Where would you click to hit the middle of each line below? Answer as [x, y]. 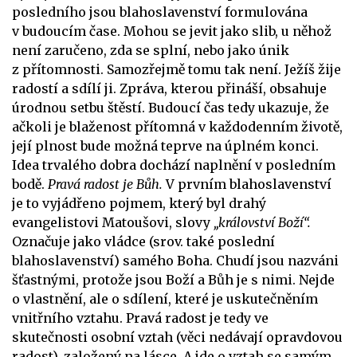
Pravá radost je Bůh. [107, 184]
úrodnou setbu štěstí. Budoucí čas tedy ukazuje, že [171, 107]
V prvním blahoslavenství [249, 184]
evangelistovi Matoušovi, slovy [113, 222]
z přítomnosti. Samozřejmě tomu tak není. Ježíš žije [177, 69]
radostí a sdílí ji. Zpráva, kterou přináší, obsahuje [169, 88]
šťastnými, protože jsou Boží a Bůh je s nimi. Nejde [173, 279]
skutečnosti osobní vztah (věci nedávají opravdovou [177, 337]
